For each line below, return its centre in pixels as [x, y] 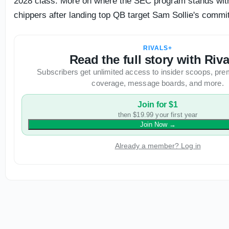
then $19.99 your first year [158, 115]
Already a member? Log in [158, 146]
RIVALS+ [158, 48]
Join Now [153, 124]
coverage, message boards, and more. [158, 83]
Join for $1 [158, 105]
